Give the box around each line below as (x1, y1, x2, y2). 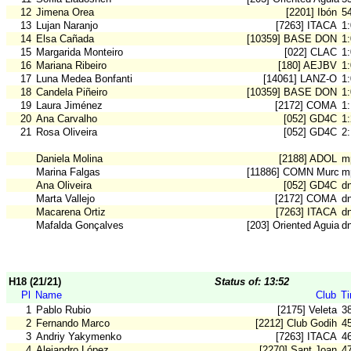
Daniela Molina (36, 153, 103, 165)
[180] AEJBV (278, 60, 337, 72)
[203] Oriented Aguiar (247, 219, 342, 232)
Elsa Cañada (36, 33, 94, 45)
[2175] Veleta (277, 304, 337, 317)
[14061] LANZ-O (263, 73, 337, 85)
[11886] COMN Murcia (247, 166, 347, 179)
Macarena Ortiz (36, 206, 106, 219)
